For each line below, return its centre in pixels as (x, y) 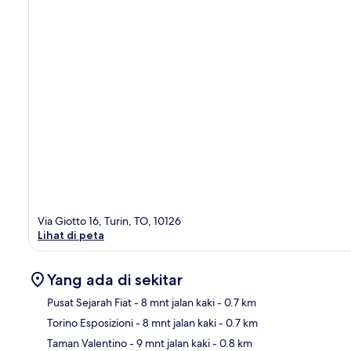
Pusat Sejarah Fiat (89, 302)
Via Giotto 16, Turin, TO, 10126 (109, 221)
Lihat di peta (71, 235)
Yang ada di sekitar (115, 279)
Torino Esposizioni (90, 322)
